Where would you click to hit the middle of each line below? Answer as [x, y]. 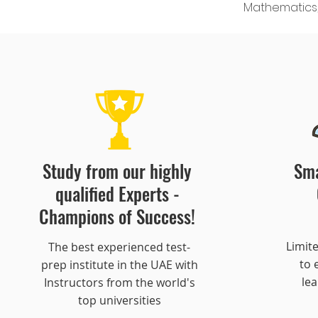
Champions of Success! [117, 216]
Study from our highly [117, 171]
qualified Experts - [117, 193]
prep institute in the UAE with [119, 265]
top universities [119, 300]
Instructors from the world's [119, 283]
